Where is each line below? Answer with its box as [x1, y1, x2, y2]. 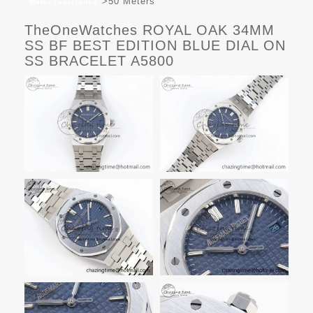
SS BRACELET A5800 [24, 52, 174, 68]
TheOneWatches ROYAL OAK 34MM [24, 22, 275, 38]
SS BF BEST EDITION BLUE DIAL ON [24, 37, 286, 53]
